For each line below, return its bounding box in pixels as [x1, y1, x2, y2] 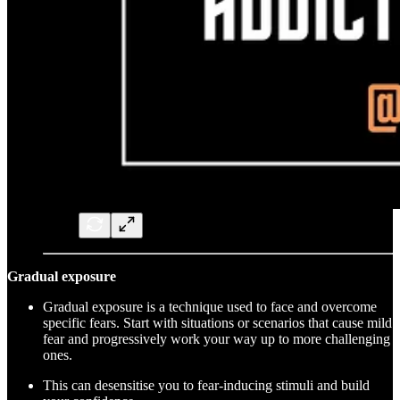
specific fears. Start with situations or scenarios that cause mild [43, 314, 392, 330]
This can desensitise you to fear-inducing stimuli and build [43, 377, 370, 393]
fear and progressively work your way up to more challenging [43, 330, 390, 346]
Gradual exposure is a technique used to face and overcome [43, 298, 377, 314]
